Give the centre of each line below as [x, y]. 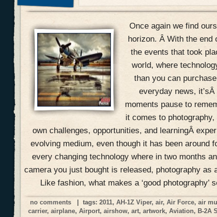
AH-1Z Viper [134, 202]
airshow [116, 211]
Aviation [182, 211]
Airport [90, 211]
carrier [38, 211]
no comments [51, 202]
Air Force [181, 202]
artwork [154, 211]
